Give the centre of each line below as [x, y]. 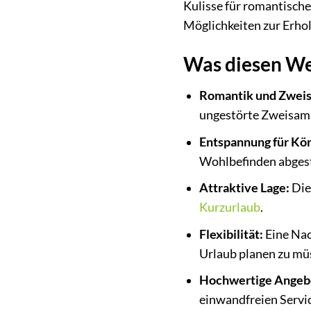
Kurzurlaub [229, 208]
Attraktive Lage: [244, 188]
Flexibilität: [231, 234]
